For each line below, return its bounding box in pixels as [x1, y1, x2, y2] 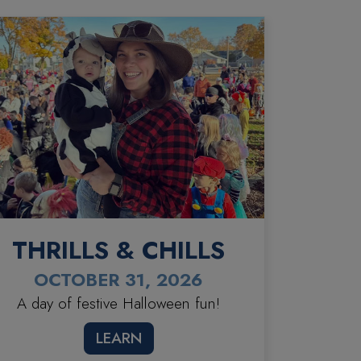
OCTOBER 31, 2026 [34, 266, 204, 293]
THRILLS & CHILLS [12, 232, 226, 268]
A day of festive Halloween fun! [17, 292, 221, 314]
